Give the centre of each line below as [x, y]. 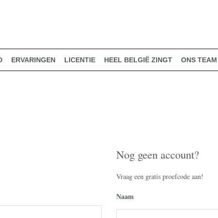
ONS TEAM [199, 60]
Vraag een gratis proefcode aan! [160, 176]
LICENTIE [80, 60]
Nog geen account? [158, 154]
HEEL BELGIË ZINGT [138, 60]
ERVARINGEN [33, 60]
